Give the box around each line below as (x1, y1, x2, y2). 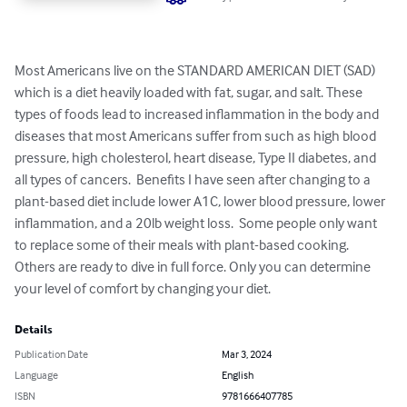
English (222, 368, 253, 382)
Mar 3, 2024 (222, 347, 272, 362)
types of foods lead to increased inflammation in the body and (15, 104, 382, 124)
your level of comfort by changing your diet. (15, 279, 271, 298)
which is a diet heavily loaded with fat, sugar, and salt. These (15, 83, 365, 102)
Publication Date (15, 347, 88, 362)
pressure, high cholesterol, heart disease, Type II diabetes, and (15, 148, 379, 167)
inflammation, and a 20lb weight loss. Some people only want (15, 213, 380, 233)
